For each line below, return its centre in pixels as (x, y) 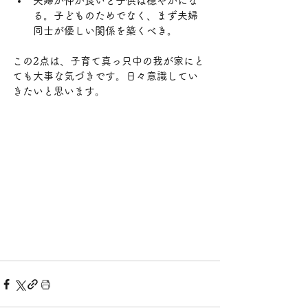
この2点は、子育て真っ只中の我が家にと (108, 61)
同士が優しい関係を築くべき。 (105, 31)
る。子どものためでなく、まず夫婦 (115, 15)
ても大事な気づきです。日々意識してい (105, 76)
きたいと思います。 (59, 91)
